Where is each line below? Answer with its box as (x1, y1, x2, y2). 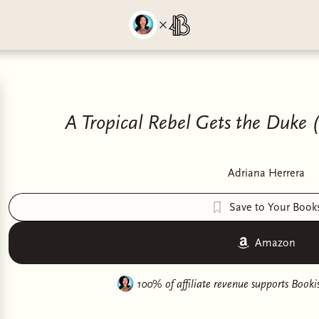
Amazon (254, 236, 296, 249)
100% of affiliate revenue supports (137, 278, 291, 291)
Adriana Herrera (228, 167, 305, 179)
